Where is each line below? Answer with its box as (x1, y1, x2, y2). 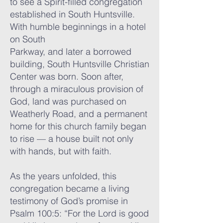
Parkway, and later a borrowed (10, 46, 131, 57)
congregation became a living (10, 183, 129, 194)
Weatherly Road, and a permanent (10, 108, 147, 119)
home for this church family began (10, 120, 146, 132)
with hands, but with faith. (10, 145, 111, 157)
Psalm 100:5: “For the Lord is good (10, 208, 149, 219)
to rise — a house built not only (10, 133, 133, 144)
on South (10, 33, 45, 45)
